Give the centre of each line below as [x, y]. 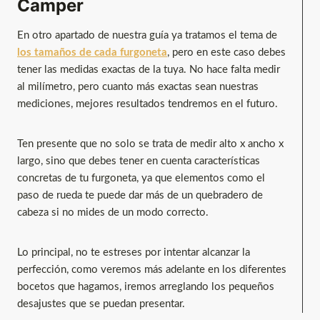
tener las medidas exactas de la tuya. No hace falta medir [149, 70]
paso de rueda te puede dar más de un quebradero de [140, 196]
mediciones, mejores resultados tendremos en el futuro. [147, 104]
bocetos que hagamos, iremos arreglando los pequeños [146, 287]
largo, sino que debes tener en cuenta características [139, 161]
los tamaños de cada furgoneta [92, 53]
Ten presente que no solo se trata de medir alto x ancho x [150, 144]
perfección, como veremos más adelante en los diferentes [152, 270]
